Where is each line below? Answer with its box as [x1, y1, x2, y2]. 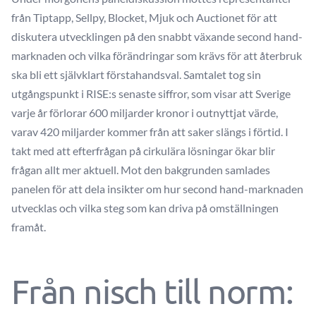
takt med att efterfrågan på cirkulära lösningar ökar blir [11, 144, 275, 157]
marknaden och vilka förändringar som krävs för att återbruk [11, 49, 302, 62]
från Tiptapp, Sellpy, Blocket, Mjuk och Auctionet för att [11, 11, 277, 24]
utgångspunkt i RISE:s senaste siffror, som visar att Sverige [11, 87, 291, 100]
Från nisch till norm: [11, 271, 293, 310]
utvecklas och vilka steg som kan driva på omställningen [11, 201, 279, 214]
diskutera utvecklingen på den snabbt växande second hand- [11, 30, 303, 43]
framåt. [11, 220, 46, 233]
